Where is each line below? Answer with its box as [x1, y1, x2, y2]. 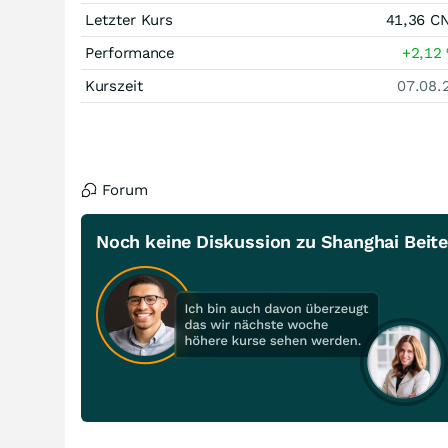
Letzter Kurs [85, 11, 173, 29]
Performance [85, 44, 175, 62]
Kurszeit [85, 77, 143, 95]
